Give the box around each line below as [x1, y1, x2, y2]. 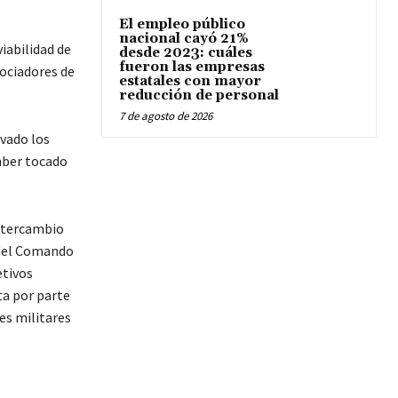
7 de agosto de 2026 [119, 108, 212, 124]
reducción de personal [119, 87, 279, 105]
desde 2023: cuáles [119, 44, 252, 62]
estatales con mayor [119, 73, 261, 91]
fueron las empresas [119, 59, 265, 76]
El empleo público [119, 16, 245, 34]
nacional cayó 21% [119, 30, 249, 48]
